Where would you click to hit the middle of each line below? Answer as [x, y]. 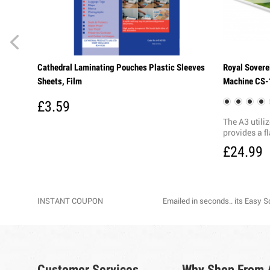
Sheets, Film [60, 81]
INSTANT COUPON [70, 202]
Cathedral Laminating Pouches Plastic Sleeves [121, 67]
